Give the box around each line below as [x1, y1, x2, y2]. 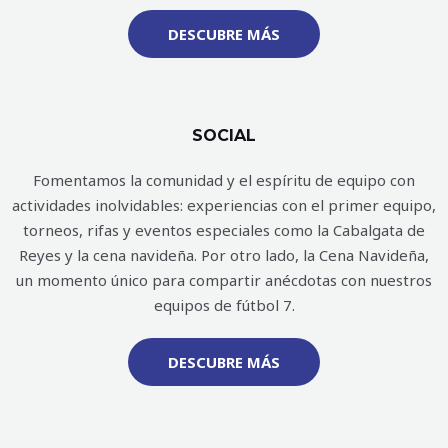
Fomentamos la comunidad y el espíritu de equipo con [33, 170, 415, 191]
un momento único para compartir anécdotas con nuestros [16, 270, 432, 291]
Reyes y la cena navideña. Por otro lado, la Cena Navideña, [19, 245, 429, 266]
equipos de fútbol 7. [153, 295, 295, 316]
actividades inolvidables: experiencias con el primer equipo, [12, 195, 436, 216]
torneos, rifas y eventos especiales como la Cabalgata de [23, 220, 425, 241]
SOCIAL [192, 126, 256, 146]
